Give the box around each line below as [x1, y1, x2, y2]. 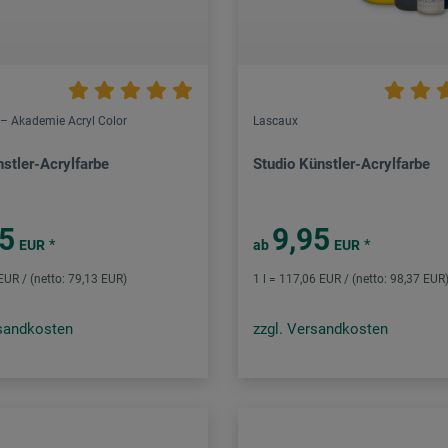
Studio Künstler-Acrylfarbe [253, 155, 431, 174]
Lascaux [253, 114, 299, 129]
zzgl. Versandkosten [253, 320, 389, 339]
